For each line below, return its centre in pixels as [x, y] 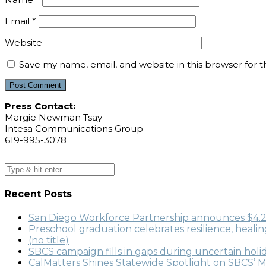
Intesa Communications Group [74, 128]
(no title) [49, 240]
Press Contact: [40, 106]
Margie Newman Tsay [53, 117]
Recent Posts [38, 194]
